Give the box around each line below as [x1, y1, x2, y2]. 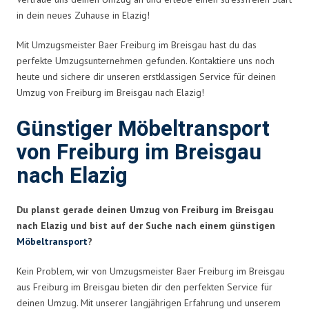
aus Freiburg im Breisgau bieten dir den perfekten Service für [17, 280, 272, 293]
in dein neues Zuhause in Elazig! [17, 8, 150, 21]
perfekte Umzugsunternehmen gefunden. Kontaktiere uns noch [17, 54, 275, 67]
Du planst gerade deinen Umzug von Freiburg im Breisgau [17, 203, 274, 216]
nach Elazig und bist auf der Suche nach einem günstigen [17, 219, 275, 232]
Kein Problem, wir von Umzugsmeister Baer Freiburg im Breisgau [17, 264, 285, 277]
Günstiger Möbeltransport [17, 113, 270, 145]
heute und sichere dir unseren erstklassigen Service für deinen [17, 70, 276, 83]
